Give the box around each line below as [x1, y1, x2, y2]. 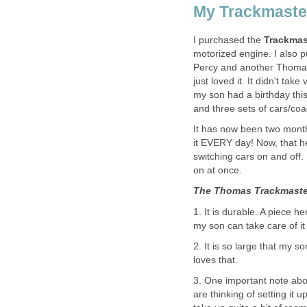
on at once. [193, 164, 242, 175]
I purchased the [193, 34, 264, 45]
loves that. [193, 255, 238, 265]
